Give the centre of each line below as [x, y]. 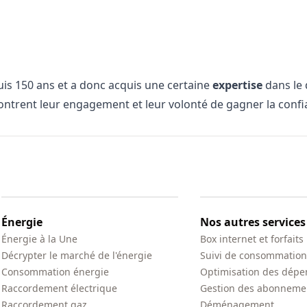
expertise [237, 85]
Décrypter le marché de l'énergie [77, 255]
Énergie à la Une [39, 239]
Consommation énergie [55, 272]
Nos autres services [253, 222]
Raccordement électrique [59, 288]
